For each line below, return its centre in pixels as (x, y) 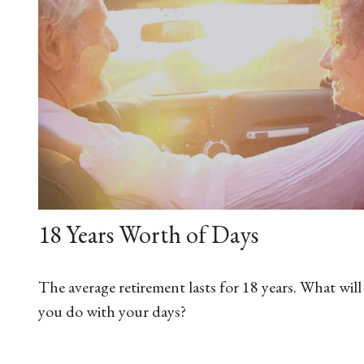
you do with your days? (112, 311)
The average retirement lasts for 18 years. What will (199, 286)
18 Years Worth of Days (148, 234)
